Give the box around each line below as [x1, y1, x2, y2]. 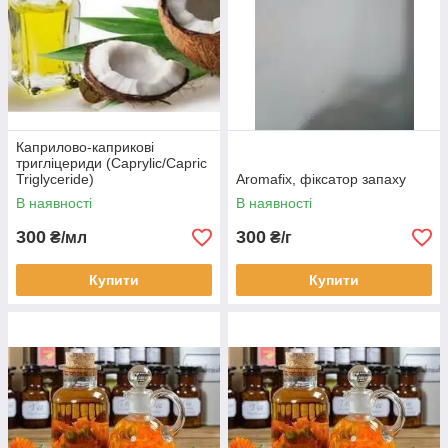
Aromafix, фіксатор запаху [236, 171, 406, 187]
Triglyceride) [16, 171, 94, 187]
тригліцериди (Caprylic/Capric [16, 155, 207, 171]
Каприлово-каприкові [16, 139, 154, 155]
